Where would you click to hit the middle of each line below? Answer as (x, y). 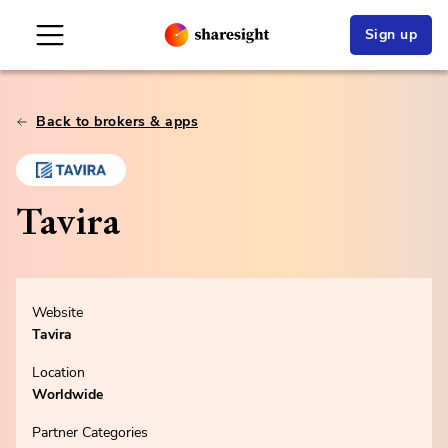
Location (58, 373)
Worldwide (67, 395)
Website (57, 313)
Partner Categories (90, 433)
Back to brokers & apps (117, 121)
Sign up (390, 34)
